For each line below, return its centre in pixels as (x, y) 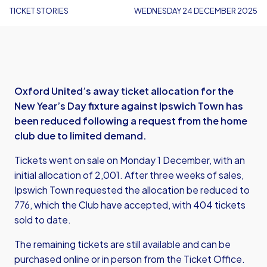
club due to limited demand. (81, 136)
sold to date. (44, 220)
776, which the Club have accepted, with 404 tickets (130, 205)
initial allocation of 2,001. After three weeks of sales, (129, 175)
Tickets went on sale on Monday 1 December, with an (130, 160)
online (76, 259)
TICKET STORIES (39, 11)
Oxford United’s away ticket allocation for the (124, 91)
